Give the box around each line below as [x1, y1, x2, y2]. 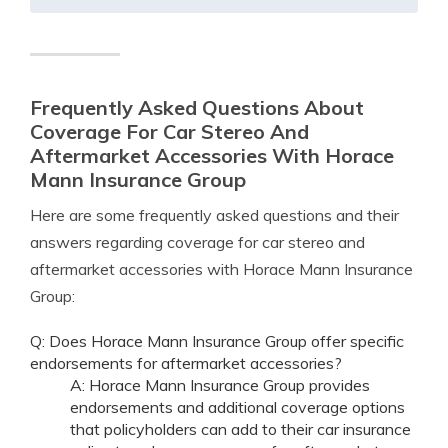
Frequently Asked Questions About [30, 95, 364, 120]
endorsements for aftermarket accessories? [30, 353, 342, 373]
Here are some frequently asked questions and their [30, 205, 399, 225]
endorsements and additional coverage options [70, 397, 405, 417]
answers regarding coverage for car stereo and [30, 232, 365, 252]
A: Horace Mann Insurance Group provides [70, 375, 370, 395]
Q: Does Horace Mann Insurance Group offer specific [30, 331, 404, 351]
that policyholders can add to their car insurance [70, 419, 411, 439]
